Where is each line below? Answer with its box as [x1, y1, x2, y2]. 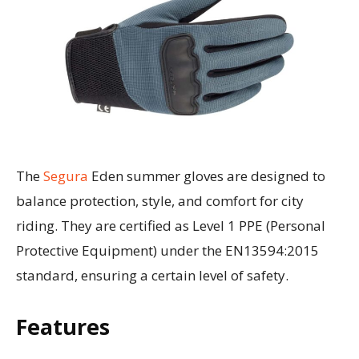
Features [16, 312, 110, 342]
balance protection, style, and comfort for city [16, 192, 304, 211]
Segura [40, 167, 88, 186]
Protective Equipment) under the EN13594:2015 [16, 241, 319, 260]
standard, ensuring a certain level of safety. [16, 266, 288, 285]
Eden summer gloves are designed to [88, 167, 325, 186]
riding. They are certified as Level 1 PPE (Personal [16, 216, 325, 236]
